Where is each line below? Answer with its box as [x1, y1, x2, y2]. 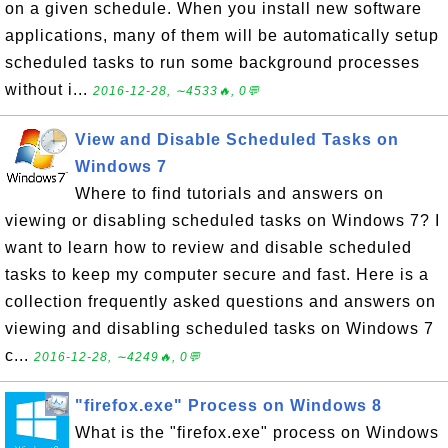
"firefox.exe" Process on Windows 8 [75, 397, 382, 414]
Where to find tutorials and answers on [75, 185, 384, 202]
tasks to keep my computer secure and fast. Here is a [5, 266, 429, 283]
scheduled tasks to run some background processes [5, 54, 420, 71]
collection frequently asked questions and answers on [5, 293, 436, 310]
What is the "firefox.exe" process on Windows [75, 424, 439, 441]
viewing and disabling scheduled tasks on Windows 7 [5, 320, 434, 337]
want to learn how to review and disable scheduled [5, 239, 412, 256]
